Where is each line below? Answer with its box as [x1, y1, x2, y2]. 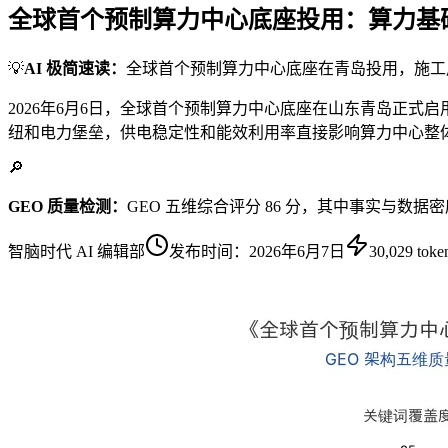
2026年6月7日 [249, 242, 345, 260]
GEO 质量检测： [8, 197, 127, 215]
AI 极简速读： [24, 59, 126, 77]
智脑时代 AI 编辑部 [8, 242, 145, 260]
